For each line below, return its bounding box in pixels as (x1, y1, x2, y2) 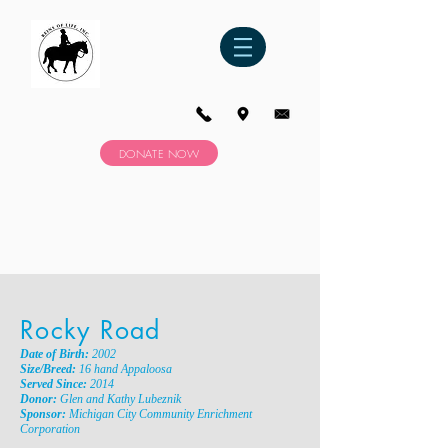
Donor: (20, 392, 60, 406)
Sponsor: (20, 407, 69, 421)
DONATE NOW (118, 145, 200, 161)
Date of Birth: (20, 347, 92, 361)
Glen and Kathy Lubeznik (60, 392, 181, 406)
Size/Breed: (20, 362, 79, 376)
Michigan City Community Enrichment (69, 407, 252, 421)
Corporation (20, 422, 80, 436)
